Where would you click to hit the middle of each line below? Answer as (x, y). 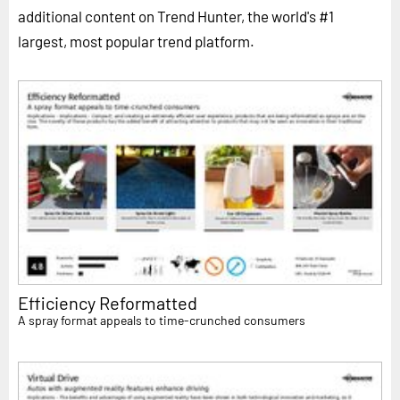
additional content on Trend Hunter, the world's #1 (176, 16)
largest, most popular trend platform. (136, 41)
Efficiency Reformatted (108, 303)
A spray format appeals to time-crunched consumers (162, 321)
